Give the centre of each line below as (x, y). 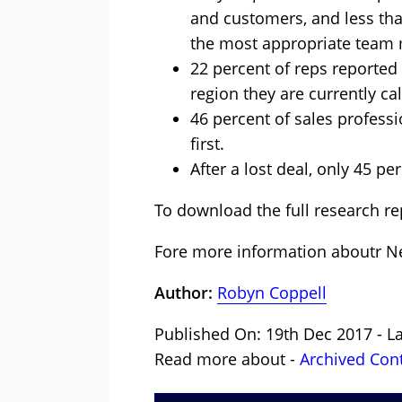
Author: (186, 293)
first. (207, 144)
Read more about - (227, 359)
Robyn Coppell (272, 293)
